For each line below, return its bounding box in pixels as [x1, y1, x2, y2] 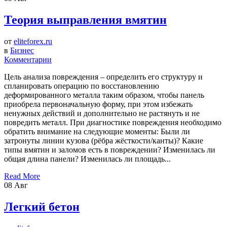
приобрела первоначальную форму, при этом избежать [4, 99, 193, 108]
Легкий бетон [4, 200, 80, 213]
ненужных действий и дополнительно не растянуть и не [4, 108, 200, 118]
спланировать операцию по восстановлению [4, 81, 159, 90]
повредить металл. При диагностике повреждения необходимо [4, 118, 221, 127]
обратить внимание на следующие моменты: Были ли [4, 127, 190, 136]
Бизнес [10, 46, 34, 55]
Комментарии [4, 55, 52, 64]
